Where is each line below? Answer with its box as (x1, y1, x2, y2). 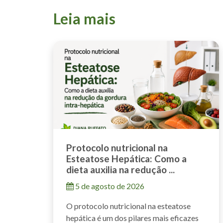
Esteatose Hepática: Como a (66, 153, 187, 165)
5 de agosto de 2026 (74, 181, 144, 191)
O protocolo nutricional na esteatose (66, 201, 191, 211)
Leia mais (53, 9, 115, 28)
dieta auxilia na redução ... (66, 164, 175, 176)
